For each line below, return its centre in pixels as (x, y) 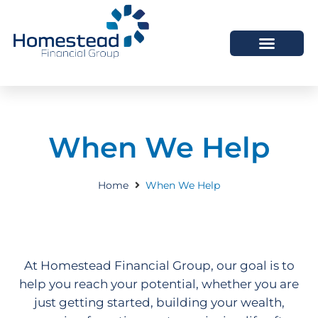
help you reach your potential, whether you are (159, 284)
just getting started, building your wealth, (159, 303)
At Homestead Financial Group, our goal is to (159, 266)
